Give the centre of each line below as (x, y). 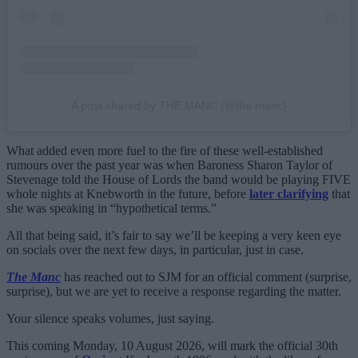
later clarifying (289, 193)
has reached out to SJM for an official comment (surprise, (206, 276)
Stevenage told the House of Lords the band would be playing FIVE (179, 179)
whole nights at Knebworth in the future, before (128, 193)
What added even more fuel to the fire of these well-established (165, 150)
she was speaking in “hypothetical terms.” (111, 208)
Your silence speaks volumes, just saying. (110, 318)
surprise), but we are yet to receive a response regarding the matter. (174, 291)
